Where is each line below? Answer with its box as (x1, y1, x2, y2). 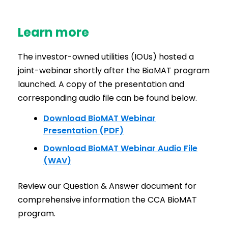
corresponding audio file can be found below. (18, 92, 197, 104)
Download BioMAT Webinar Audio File (43, 142, 197, 154)
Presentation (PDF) (43, 124, 124, 136)
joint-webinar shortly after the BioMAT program (18, 64, 210, 76)
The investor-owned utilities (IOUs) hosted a (18, 50, 194, 63)
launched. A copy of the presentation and (18, 78, 184, 90)
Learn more (18, 23, 89, 41)
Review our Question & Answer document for (18, 180, 196, 192)
